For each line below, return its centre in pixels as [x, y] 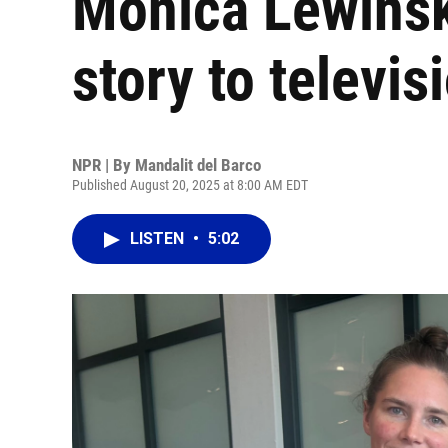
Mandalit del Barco [198, 165]
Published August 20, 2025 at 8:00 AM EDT [190, 185]
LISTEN [159, 238]
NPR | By [103, 165]
